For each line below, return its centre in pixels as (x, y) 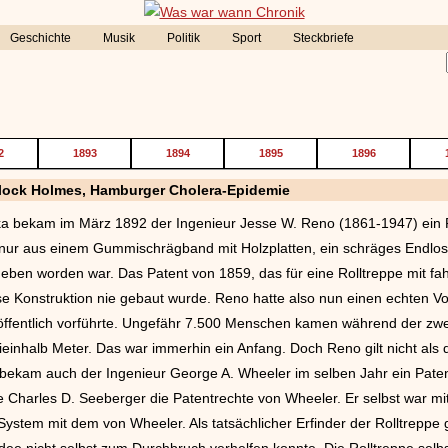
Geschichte (40, 38)
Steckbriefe (323, 38)
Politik (183, 38)
